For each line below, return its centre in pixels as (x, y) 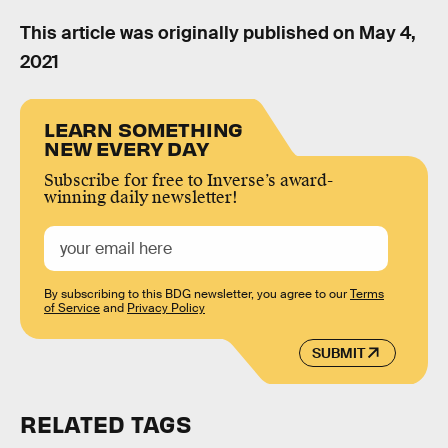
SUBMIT (338, 353)
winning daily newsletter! (141, 197)
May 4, (387, 33)
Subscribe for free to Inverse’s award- (188, 180)
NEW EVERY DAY (126, 147)
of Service (72, 307)
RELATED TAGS (105, 423)
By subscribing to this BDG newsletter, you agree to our (197, 293)
